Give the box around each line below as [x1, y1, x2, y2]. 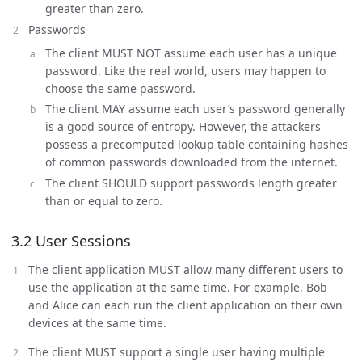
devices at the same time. [28, 314, 166, 330]
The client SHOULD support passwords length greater [45, 175, 337, 191]
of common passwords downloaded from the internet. [45, 154, 338, 170]
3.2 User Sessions [11, 230, 131, 250]
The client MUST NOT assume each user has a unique [45, 44, 337, 61]
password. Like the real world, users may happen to [45, 62, 326, 78]
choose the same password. [45, 80, 196, 96]
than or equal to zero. [45, 192, 162, 208]
